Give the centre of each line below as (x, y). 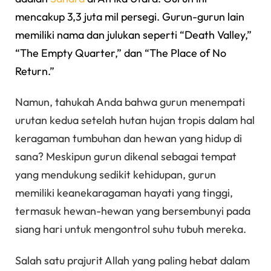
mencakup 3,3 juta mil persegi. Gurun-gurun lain (130, 16)
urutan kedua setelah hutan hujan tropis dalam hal (135, 120)
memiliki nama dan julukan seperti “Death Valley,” (133, 34)
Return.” (35, 71)
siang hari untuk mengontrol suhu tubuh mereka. (131, 229)
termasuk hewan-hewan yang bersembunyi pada (133, 211)
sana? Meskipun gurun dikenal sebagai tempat (126, 157)
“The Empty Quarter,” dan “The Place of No (121, 53)
